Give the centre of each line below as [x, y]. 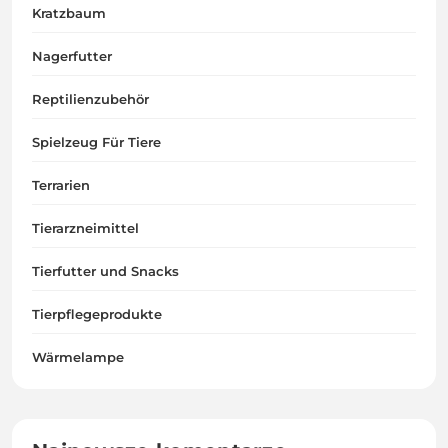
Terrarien [61, 185]
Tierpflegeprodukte [97, 314]
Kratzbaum [69, 13]
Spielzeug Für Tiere [96, 142]
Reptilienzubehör [90, 99]
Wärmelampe [78, 357]
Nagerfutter [72, 56]
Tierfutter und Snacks [105, 271]
